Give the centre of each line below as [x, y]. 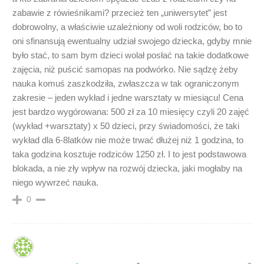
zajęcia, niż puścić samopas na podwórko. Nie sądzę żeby [125, 69]
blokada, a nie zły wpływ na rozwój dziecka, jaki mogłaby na [127, 168]
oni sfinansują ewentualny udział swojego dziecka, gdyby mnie [132, 41]
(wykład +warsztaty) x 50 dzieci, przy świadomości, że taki [126, 126]
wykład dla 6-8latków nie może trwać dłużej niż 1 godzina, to [128, 140]
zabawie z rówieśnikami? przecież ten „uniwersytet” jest [120, 13]
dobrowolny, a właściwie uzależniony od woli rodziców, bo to [127, 27]
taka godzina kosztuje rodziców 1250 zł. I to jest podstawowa [129, 154]
